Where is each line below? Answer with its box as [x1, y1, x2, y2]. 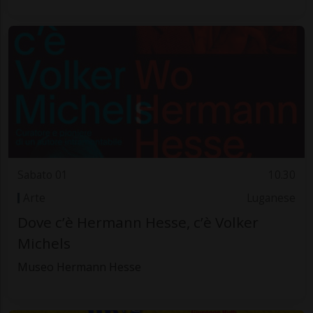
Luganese [247, 190, 296, 205]
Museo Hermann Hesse [17, 259, 141, 275]
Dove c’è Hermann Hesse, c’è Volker [17, 212, 259, 233]
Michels [17, 233, 71, 254]
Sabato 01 [17, 168, 68, 183]
